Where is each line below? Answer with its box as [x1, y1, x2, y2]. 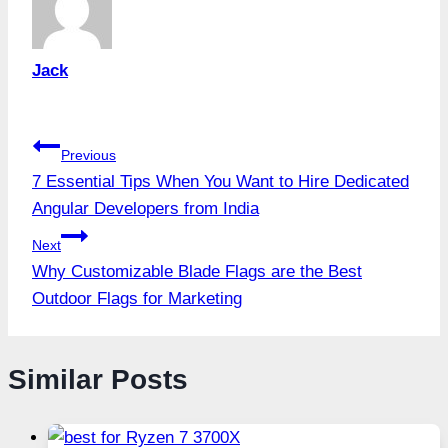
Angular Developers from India [32, 198, 259, 218]
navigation [31, 177, 172, 209]
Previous [61, 146, 116, 163]
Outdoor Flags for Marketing [32, 288, 242, 308]
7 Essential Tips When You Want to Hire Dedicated [32, 171, 409, 191]
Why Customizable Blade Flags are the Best [32, 261, 362, 281]
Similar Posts [8, 363, 188, 395]
